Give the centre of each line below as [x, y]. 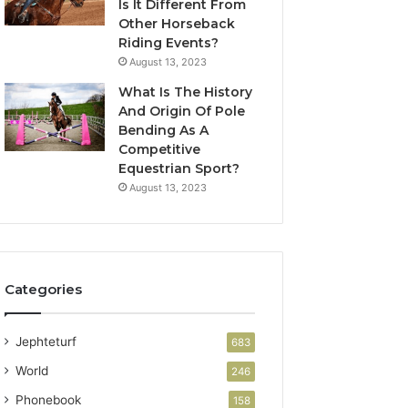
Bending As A [164, 131]
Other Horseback [177, 24]
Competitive [160, 150]
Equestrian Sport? [179, 169]
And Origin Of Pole [182, 112]
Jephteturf [46, 342]
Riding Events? [169, 43]
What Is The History [186, 92]
